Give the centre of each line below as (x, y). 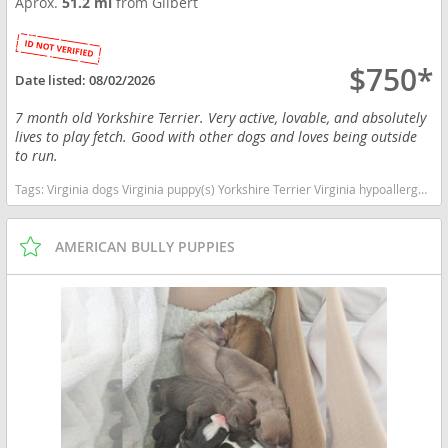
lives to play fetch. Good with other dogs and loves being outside (216, 137)
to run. (37, 156)
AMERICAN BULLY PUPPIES (145, 246)
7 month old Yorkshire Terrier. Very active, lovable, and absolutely (221, 118)
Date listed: (52, 79)
